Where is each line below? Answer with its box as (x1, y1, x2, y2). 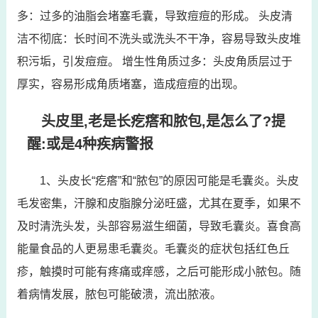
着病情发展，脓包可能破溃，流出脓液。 (16, 287, 221, 300)
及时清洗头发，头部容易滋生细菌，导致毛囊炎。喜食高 (16, 219, 301, 232)
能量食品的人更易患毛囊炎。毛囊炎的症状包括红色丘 (16, 242, 290, 255)
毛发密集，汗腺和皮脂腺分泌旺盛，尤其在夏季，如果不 (16, 197, 301, 209)
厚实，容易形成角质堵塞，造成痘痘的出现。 (16, 77, 244, 90)
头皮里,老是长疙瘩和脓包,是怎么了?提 (40, 113, 285, 129)
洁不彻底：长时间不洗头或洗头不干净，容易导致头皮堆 (16, 32, 301, 45)
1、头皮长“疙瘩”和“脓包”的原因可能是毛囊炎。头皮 (39, 174, 299, 187)
